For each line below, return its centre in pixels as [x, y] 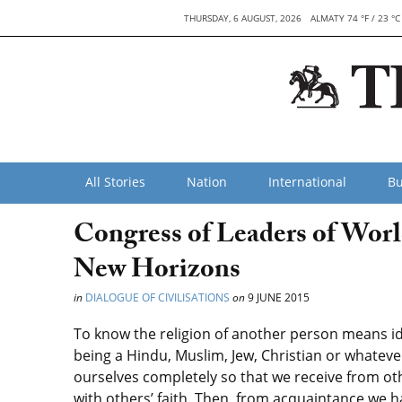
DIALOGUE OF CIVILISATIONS [157, 297]
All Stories [115, 182]
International [307, 182]
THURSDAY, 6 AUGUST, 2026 [243, 18]
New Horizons [157, 272]
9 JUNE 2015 [277, 297]
